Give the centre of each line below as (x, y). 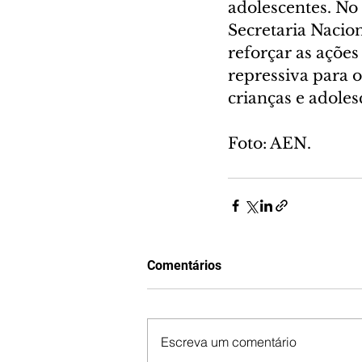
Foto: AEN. (269, 144)
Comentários (184, 266)
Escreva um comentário (229, 342)
